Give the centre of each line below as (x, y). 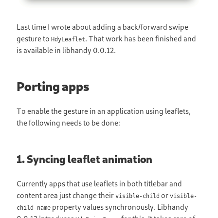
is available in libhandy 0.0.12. (66, 50)
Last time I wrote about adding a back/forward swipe (103, 27)
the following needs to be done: (69, 123)
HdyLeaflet (68, 40)
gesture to (34, 39)
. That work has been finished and (141, 39)
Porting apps (53, 86)
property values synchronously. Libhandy (120, 207)
